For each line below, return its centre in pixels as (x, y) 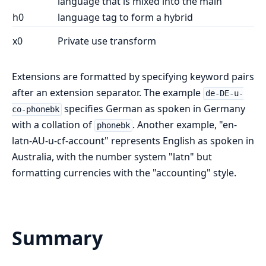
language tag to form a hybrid (125, 18)
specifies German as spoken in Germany (153, 109)
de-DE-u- (224, 94)
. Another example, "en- (184, 125)
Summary (57, 238)
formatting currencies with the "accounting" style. (124, 173)
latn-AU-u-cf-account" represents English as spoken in (133, 141)
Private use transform (107, 41)
